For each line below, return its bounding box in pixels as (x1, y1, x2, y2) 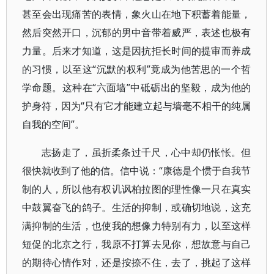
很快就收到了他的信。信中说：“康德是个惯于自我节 (22, 164, 251, 177)
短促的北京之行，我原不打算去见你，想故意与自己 (22, 237, 251, 251)
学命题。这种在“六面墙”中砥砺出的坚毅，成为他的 (22, 81, 251, 94)
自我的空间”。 (22, 117, 84, 131)
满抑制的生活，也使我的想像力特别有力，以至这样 (22, 219, 251, 232)
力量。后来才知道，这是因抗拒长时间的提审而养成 (22, 44, 251, 57)
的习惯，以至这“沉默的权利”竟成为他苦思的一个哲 (22, 62, 251, 76)
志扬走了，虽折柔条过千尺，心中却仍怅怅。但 (42, 146, 251, 159)
